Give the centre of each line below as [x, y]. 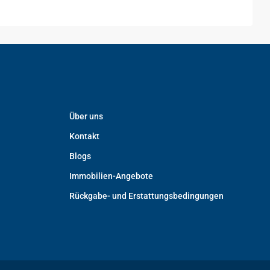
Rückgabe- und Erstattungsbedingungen [147, 196]
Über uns [86, 116]
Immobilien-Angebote [111, 176]
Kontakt [85, 136]
